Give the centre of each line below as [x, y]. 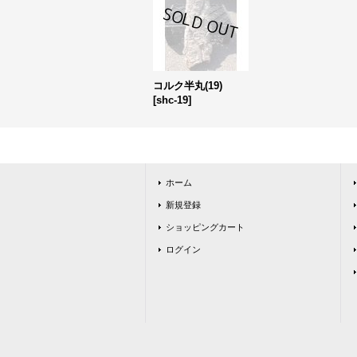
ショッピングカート [205, 227]
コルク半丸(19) [188, 86]
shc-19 [172, 100]
